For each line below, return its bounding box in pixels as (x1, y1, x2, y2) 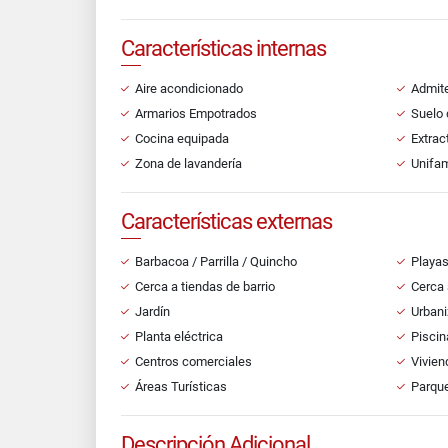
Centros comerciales (135, 354, 252, 369)
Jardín (135, 304, 170, 319)
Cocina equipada (135, 131, 229, 146)
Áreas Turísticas (135, 379, 227, 394)
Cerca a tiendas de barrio (135, 279, 275, 294)
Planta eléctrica (135, 329, 223, 344)
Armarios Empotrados (135, 106, 257, 121)
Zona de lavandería (135, 156, 242, 171)
